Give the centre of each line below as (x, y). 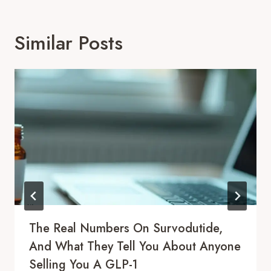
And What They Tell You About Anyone (135, 246)
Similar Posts (69, 43)
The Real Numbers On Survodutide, (126, 228)
